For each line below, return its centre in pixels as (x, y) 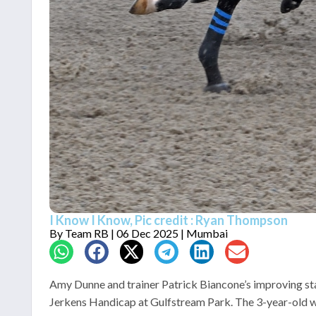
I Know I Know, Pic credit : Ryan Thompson (169, 220)
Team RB (87, 233)
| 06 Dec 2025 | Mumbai (168, 233)
